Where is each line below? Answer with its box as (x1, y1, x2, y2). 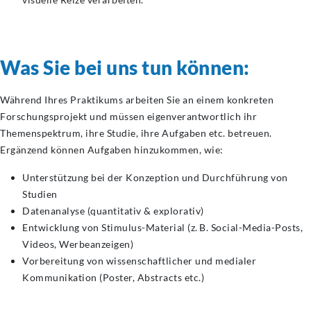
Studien (22, 188, 58, 200)
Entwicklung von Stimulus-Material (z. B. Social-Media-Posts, (22, 221, 303, 233)
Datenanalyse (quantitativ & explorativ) (22, 205, 204, 217)
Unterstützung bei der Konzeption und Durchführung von (22, 171, 288, 183)
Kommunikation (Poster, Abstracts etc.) (22, 271, 204, 283)
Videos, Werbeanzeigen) (22, 238, 133, 250)
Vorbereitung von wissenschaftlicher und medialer (22, 255, 256, 267)
